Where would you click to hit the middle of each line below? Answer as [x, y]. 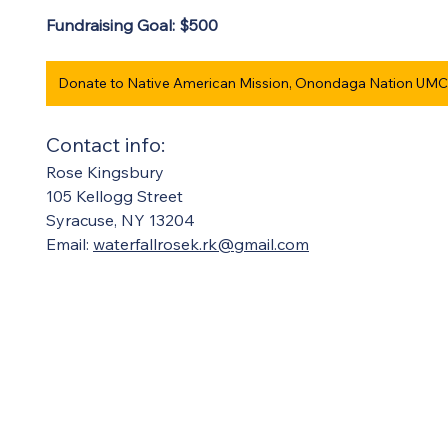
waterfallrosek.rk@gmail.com [201, 244]
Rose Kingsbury [105, 172]
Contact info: [110, 144]
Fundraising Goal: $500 [134, 25]
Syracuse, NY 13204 [124, 220]
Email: [69, 244]
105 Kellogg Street [114, 196]
